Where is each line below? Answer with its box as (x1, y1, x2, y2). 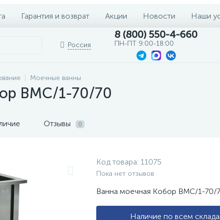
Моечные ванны (30, 74, 81, 82)
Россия (68, 41, 91, 49)
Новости (143, 11, 175, 21)
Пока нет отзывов (96, 169, 154, 178)
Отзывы (44, 119, 73, 128)
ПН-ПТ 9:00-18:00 (114, 39, 174, 48)
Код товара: (96, 157, 140, 166)
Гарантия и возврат (21, 11, 89, 21)
